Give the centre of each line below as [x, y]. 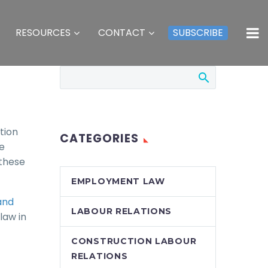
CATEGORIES [99, 138]
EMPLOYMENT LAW [118, 181]
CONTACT [122, 33]
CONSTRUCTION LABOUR [134, 241]
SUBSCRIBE [198, 33]
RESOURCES [43, 33]
